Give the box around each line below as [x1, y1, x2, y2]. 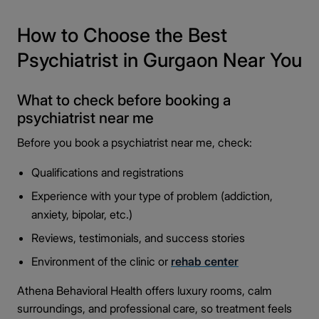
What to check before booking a [17, 91, 231, 109]
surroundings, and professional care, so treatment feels [17, 301, 292, 315]
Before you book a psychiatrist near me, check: [17, 135, 252, 150]
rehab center [171, 254, 239, 268]
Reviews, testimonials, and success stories [31, 231, 245, 245]
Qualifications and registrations [31, 165, 184, 179]
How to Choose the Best [17, 23, 227, 47]
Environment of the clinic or [31, 254, 168, 268]
